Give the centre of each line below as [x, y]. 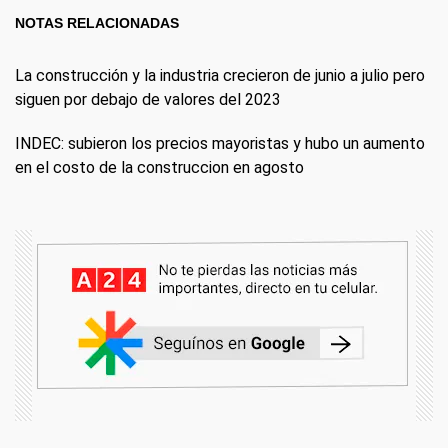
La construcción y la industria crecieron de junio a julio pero [220, 75]
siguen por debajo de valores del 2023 [148, 99]
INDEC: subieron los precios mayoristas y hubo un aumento [220, 143]
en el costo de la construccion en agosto [159, 167]
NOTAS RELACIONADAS [97, 22]
